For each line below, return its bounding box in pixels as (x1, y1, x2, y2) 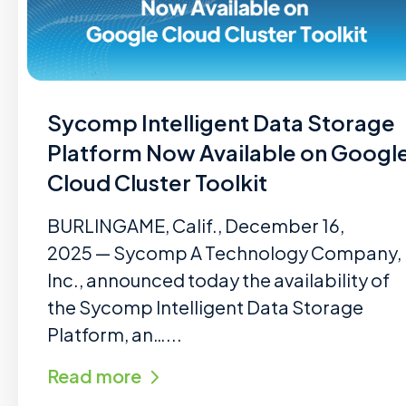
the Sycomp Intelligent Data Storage (47, 295, 363, 318)
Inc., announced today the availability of (47, 268, 390, 291)
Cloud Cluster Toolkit (47, 169, 267, 196)
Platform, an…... (47, 323, 182, 345)
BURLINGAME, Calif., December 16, (47, 214, 344, 237)
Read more (47, 364, 141, 387)
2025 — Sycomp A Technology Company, (47, 241, 401, 264)
